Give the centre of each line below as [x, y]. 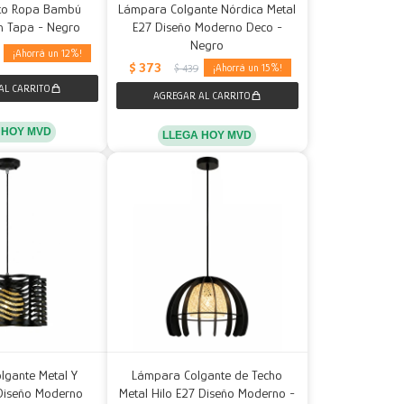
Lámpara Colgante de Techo [207, 375]
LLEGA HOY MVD [207, 135]
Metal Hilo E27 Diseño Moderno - [207, 393]
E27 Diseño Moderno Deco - [207, 26]
